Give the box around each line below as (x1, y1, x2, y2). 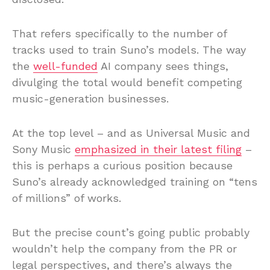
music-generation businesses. (12, 92, 169, 105)
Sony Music (12, 142, 75, 155)
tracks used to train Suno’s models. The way (12, 43, 246, 56)
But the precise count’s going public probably (12, 225, 250, 239)
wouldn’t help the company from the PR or (12, 242, 237, 255)
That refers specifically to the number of (12, 27, 227, 40)
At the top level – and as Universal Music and (12, 126, 250, 139)
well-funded (33, 59, 98, 72)
